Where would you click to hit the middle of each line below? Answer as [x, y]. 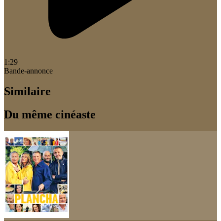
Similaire [27, 92]
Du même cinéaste [50, 115]
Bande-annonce [28, 71]
